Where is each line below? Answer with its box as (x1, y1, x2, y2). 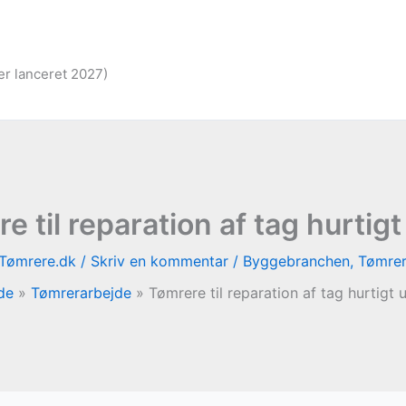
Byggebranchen (242, 252, 350, 270)
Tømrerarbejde (31, 284, 131, 302)
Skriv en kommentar (90, 252, 228, 270)
